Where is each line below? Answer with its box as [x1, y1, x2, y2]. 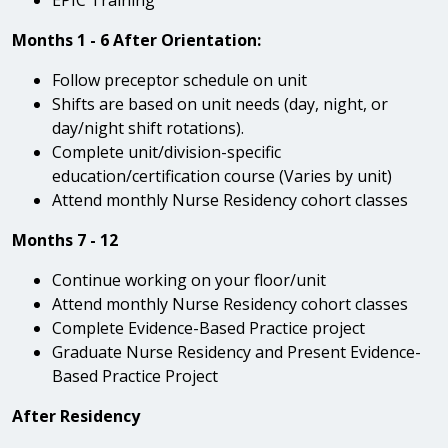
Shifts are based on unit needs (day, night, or [52, 92, 388, 115]
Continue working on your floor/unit [52, 268, 326, 291]
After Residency [12, 404, 140, 427]
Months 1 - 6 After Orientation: [12, 28, 261, 51]
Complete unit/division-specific [52, 140, 281, 163]
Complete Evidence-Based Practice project [52, 316, 365, 339]
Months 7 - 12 [12, 228, 118, 251]
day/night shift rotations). [52, 116, 244, 139]
